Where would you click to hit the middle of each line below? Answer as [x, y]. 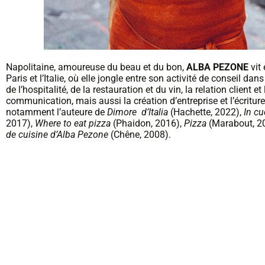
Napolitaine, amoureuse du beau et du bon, [96, 67]
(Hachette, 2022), [206, 112]
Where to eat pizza [73, 123]
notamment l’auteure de [56, 112]
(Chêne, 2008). [140, 135]
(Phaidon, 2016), [147, 123]
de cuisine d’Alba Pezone [57, 135]
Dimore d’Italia [138, 112]
